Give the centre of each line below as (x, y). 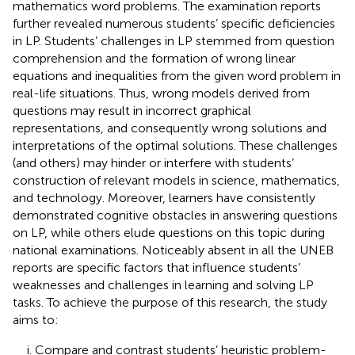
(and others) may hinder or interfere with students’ (153, 162)
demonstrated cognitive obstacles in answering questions (175, 215)
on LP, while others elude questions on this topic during (169, 232)
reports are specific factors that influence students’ (157, 267)
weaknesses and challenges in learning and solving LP (163, 284)
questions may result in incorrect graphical (132, 110)
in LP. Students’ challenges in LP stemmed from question (174, 40)
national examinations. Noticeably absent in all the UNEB (173, 250)
